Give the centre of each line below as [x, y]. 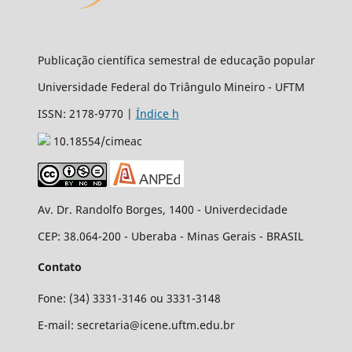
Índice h [157, 114]
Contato [59, 266]
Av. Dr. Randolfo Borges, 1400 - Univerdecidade [162, 210]
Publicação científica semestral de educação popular [176, 60]
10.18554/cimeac [96, 141]
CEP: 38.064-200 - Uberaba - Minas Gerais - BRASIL [170, 236]
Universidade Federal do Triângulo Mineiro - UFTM [171, 87]
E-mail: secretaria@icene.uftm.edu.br [136, 324]
